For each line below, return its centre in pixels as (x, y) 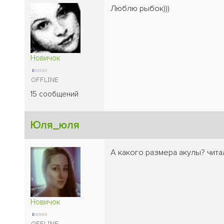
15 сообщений (54, 94)
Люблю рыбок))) (140, 8)
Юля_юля (55, 125)
